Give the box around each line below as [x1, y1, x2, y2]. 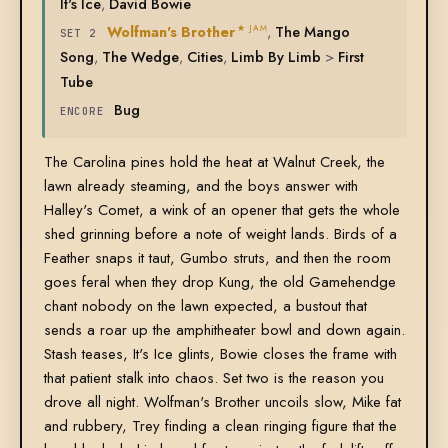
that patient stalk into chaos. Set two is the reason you [43, 367, 384, 390]
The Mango [275, 21, 351, 43]
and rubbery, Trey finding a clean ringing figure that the [43, 415, 397, 438]
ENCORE [59, 104, 105, 119]
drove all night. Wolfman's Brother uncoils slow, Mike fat [43, 391, 401, 414]
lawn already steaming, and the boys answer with [43, 175, 358, 198]
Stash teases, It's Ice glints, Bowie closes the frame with [43, 343, 397, 366]
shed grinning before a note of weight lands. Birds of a [43, 223, 397, 246]
